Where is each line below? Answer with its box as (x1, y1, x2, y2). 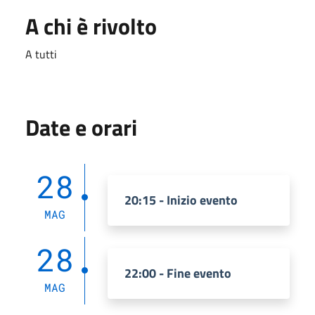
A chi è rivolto (25, 8, 157, 43)
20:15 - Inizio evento (124, 190, 238, 210)
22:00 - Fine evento (124, 263, 231, 283)
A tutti (25, 45, 57, 63)
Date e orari (25, 110, 137, 144)
